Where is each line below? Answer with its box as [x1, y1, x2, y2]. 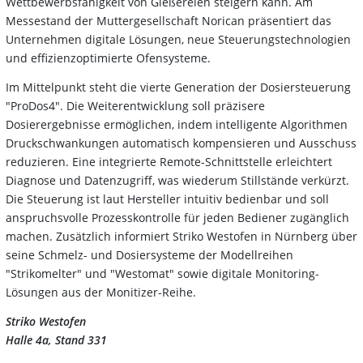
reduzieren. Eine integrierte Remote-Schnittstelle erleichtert [6, 153, 332, 169]
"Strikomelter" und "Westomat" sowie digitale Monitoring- [6, 265, 319, 281]
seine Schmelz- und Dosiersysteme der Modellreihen [6, 246, 293, 263]
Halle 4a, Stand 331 [6, 331, 107, 348]
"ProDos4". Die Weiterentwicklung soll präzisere [6, 97, 265, 113]
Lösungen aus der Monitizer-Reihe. [6, 284, 196, 300]
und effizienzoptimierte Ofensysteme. [6, 49, 211, 66]
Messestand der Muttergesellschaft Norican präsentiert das [6, 12, 331, 28]
